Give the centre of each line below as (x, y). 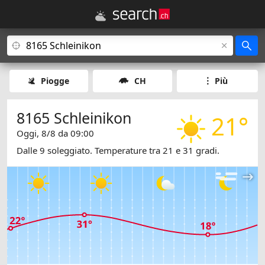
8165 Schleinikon (74, 118)
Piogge (55, 81)
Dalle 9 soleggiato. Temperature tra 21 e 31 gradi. (118, 151)
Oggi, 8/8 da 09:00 (55, 133)
